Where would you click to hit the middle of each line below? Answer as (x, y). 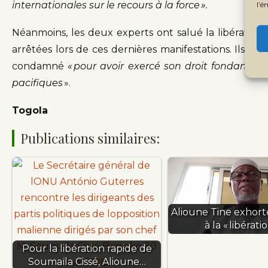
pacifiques (37, 83)
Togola (30, 111)
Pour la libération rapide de (87, 249)
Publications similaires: (90, 138)
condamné (40, 66)
